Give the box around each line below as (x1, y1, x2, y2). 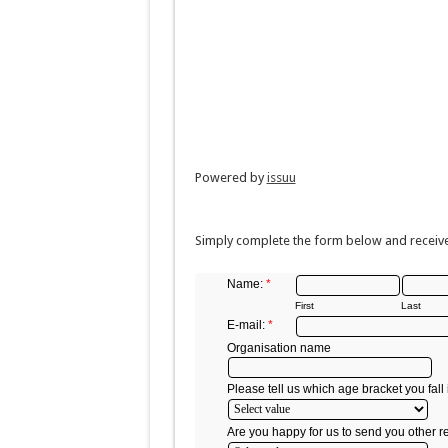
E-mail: (226, 318, 265, 332)
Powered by (194, 170, 267, 186)
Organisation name (226, 341, 331, 355)
